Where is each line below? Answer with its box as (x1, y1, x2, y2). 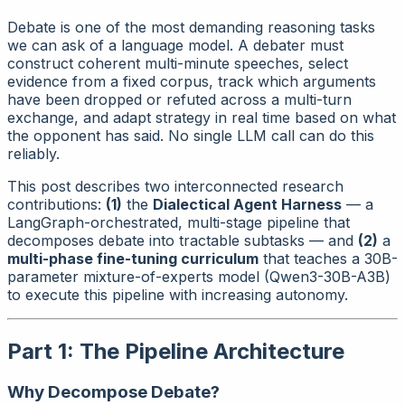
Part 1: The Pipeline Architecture (7, 337, 344, 364)
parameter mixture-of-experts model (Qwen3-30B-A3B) (7, 267, 391, 286)
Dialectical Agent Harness (153, 194, 342, 213)
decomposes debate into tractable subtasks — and (7, 231, 358, 250)
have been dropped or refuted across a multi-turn (7, 89, 352, 108)
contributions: (7, 194, 106, 213)
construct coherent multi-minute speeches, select (7, 53, 348, 72)
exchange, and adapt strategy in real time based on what (7, 108, 396, 127)
